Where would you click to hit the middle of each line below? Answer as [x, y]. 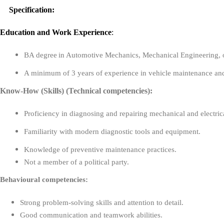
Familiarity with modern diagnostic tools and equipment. [112, 131]
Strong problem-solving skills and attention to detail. [102, 202]
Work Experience [82, 32]
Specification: [32, 10]
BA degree [40, 55]
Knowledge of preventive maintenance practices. [100, 149]
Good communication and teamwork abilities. [91, 215]
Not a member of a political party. [76, 162]
